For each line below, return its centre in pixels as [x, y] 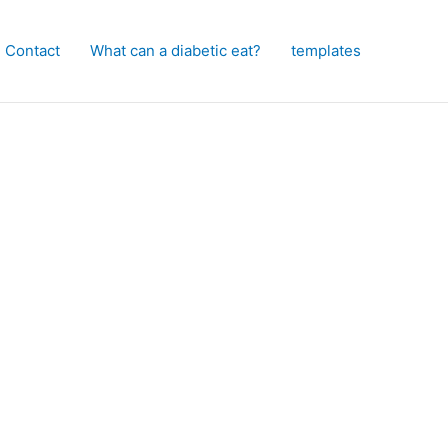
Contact [32, 50]
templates [326, 50]
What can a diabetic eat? [175, 50]
